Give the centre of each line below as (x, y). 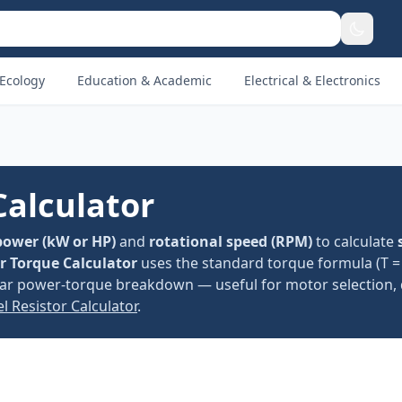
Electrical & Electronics (312, 80)
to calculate (355, 241)
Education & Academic (144, 80)
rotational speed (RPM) (231, 241)
